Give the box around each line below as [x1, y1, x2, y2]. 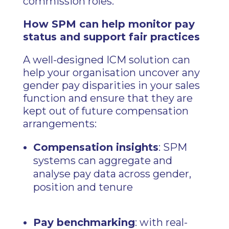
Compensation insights [33, 141, 158, 153]
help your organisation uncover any [22, 66, 200, 79]
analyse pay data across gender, [33, 168, 191, 180]
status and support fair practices [22, 31, 200, 43]
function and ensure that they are [22, 92, 193, 104]
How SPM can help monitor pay [22, 18, 195, 30]
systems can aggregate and [33, 154, 172, 167]
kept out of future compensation [22, 105, 189, 117]
